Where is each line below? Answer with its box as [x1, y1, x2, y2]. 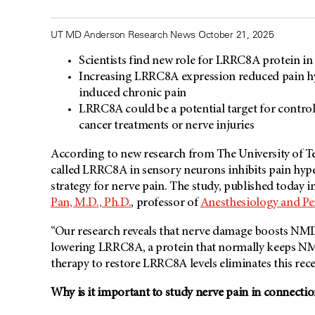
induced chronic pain [79, 87, 186, 101]
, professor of [131, 197, 200, 210]
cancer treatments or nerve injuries [79, 120, 257, 133]
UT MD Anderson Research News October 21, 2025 [51, 28, 274, 41]
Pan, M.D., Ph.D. [51, 197, 131, 210]
